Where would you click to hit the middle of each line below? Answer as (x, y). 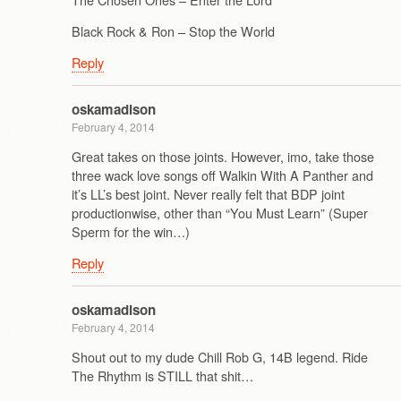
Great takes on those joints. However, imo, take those (223, 157)
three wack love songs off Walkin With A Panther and (222, 175)
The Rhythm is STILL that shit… (162, 376)
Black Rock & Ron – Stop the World (173, 30)
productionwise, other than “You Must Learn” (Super (220, 213)
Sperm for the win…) (131, 232)
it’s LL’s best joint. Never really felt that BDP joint (208, 194)
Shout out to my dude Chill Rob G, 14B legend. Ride (220, 357)
